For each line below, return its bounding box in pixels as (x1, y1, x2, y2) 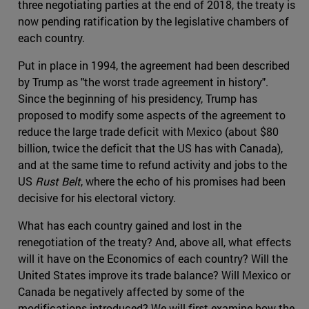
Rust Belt (35, 173, 81, 188)
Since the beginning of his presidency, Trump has (18, 90, 257, 106)
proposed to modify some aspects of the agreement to (18, 107, 286, 122)
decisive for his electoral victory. (18, 190, 176, 205)
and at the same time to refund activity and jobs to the (18, 157, 287, 172)
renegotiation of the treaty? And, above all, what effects (18, 234, 291, 249)
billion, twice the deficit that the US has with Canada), (18, 140, 283, 155)
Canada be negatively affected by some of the (18, 283, 244, 299)
